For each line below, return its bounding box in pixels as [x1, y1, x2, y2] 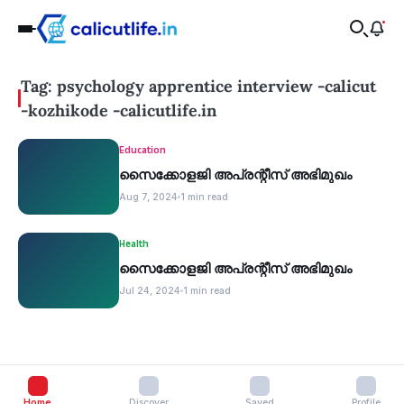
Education [119, 143, 166, 158]
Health [119, 237, 149, 252]
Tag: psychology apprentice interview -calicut [20, 76, 376, 96]
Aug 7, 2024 [119, 191, 178, 203]
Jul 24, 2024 [119, 285, 180, 297]
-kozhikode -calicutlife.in [20, 100, 216, 121]
